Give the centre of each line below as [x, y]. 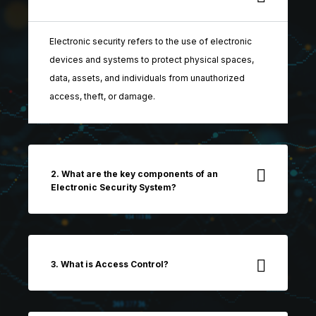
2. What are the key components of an [134, 174]
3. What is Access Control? [110, 264]
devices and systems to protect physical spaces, [152, 60]
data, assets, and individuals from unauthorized [147, 78]
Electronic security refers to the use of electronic [151, 41]
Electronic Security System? [114, 187]
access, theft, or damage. [102, 96]
